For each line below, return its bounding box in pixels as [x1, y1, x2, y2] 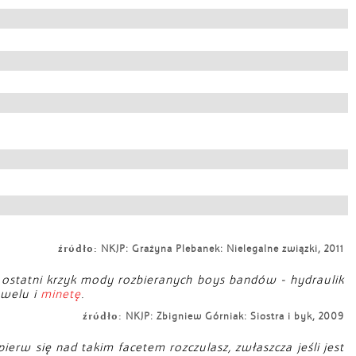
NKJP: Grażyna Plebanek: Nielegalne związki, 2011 [98, 243, 344, 255]
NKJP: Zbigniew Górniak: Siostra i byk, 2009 [122, 311, 344, 323]
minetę [41, 287, 81, 301]
